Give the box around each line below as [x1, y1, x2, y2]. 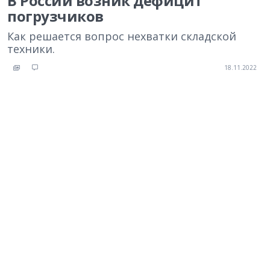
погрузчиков [7, 6, 104, 26]
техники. [7, 42, 55, 56]
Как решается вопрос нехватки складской [7, 29, 236, 43]
